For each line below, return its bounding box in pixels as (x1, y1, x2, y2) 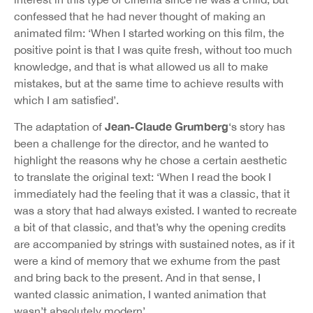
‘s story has (228, 120, 285, 133)
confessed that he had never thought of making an (14, 9, 265, 22)
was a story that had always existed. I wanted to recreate (14, 204, 297, 217)
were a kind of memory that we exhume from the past (14, 254, 280, 268)
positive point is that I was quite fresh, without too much (14, 43, 292, 56)
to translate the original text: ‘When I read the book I (14, 170, 271, 184)
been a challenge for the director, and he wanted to (14, 137, 268, 150)
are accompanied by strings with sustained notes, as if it (14, 238, 295, 251)
